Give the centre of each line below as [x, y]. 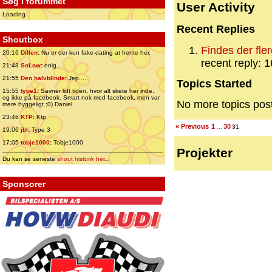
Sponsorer [24, 184]
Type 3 [40, 130]
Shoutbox [23, 39]
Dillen [29, 53]
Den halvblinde [43, 78]
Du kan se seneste [30, 159]
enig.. [51, 65]
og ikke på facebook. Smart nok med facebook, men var [81, 97]
